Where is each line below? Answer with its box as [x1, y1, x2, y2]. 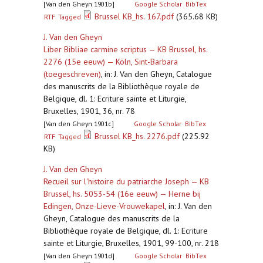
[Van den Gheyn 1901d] [43, 251, 114, 260]
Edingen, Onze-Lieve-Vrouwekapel [43, 201, 165, 211]
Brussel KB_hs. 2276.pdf [95, 131, 180, 141]
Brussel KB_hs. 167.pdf [95, 11, 174, 22]
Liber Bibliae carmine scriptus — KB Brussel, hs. [43, 44, 207, 55]
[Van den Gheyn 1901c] [43, 119, 114, 128]
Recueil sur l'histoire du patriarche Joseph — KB [43, 176, 209, 187]
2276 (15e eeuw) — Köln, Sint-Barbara [43, 56, 178, 67]
